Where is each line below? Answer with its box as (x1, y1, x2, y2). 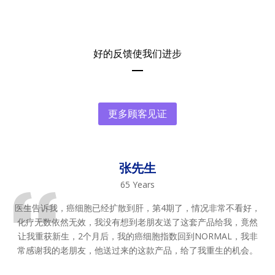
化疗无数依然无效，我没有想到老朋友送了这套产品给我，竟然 (17, 215, 258, 228)
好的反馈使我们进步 (93, 47, 182, 61)
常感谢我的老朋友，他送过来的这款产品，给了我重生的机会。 (17, 244, 258, 256)
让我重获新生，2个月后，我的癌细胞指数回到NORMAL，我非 (17, 230, 258, 242)
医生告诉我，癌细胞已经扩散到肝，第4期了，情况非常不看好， (15, 201, 260, 214)
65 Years (120, 178, 155, 190)
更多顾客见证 (108, 107, 167, 121)
